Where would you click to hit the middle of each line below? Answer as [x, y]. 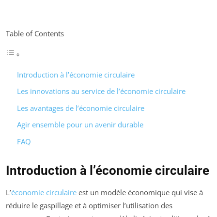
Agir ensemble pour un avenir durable [80, 125]
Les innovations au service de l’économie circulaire [101, 91]
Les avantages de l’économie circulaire [80, 108]
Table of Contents [35, 33]
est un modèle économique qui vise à [140, 192]
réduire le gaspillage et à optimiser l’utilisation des [89, 205]
